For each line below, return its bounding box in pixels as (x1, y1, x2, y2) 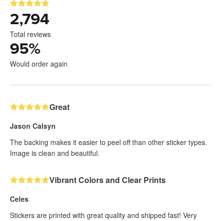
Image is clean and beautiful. (10, 147, 100, 158)
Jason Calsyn (10, 120, 56, 131)
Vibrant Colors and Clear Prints (49, 174, 166, 185)
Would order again (10, 58, 68, 69)
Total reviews (10, 29, 51, 39)
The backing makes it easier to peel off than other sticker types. (10, 137, 207, 147)
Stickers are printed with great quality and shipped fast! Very (10, 210, 197, 220)
